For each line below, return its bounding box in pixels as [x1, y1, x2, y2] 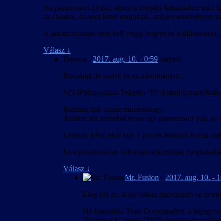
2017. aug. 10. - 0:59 [93, 55, 158, 64]
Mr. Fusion [125, 173, 159, 182]
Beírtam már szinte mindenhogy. [63, 105, 164, 114]
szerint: [160, 55, 182, 64]
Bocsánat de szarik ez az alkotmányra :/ [63, 72, 185, 80]
